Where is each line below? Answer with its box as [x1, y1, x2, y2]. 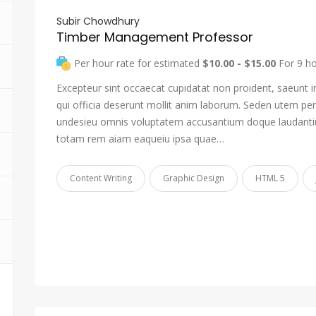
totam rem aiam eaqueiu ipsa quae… [56, 132, 224, 145]
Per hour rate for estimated [74, 56, 202, 70]
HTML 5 [255, 172, 285, 184]
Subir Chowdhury [56, 14, 140, 28]
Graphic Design [163, 172, 224, 184]
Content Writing [70, 172, 132, 184]
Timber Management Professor [56, 28, 253, 46]
